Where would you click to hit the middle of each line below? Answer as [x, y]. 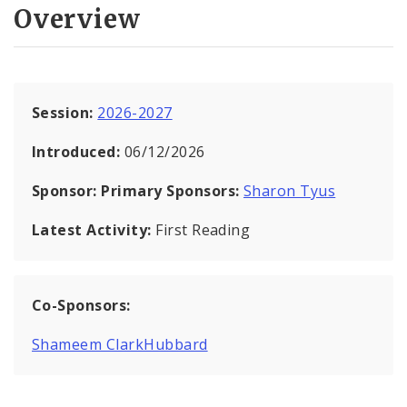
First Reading [203, 229]
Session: [65, 112]
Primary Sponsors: [170, 190]
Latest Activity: [94, 229]
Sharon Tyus [289, 190]
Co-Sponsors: [81, 305]
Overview [77, 19]
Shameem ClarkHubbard [120, 344]
